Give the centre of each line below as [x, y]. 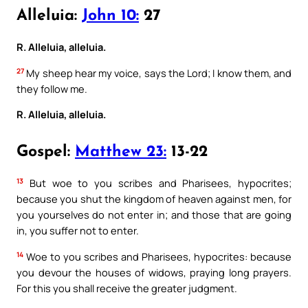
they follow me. [52, 88]
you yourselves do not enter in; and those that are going [154, 215]
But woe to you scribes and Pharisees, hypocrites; [157, 183]
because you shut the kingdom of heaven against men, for [154, 199]
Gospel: [46, 152]
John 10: [110, 16]
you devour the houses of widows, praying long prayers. [154, 272]
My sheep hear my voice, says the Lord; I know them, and [158, 73]
